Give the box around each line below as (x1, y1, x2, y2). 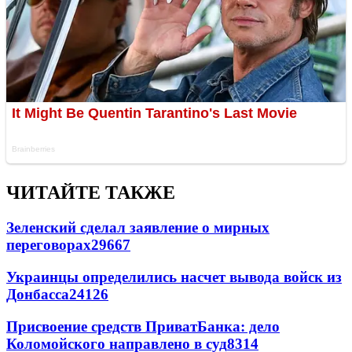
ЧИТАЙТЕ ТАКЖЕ (6, 182, 175, 203)
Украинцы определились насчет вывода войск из (6, 268, 342, 285)
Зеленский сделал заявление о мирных (6, 219, 269, 236)
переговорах (6, 236, 91, 254)
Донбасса (6, 285, 69, 302)
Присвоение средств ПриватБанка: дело (6, 317, 280, 335)
